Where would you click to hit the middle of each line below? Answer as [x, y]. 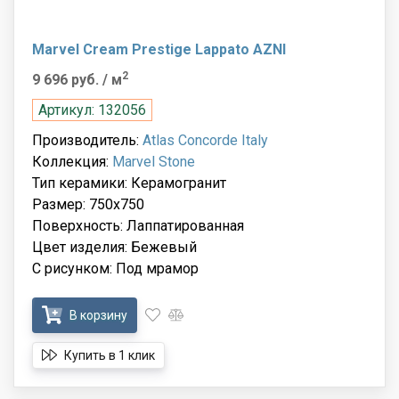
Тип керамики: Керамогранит [129, 183]
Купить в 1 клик [108, 355]
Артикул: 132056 [92, 110]
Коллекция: [72, 161]
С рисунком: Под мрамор [115, 268]
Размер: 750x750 [88, 204]
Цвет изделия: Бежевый [114, 247]
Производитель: [87, 140]
